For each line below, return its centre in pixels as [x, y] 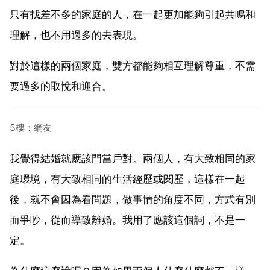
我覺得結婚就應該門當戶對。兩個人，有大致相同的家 [133, 158]
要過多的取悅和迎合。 [61, 86]
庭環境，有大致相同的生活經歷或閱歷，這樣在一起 [127, 179]
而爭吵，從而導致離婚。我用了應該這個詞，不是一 [127, 220]
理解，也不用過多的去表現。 [76, 35]
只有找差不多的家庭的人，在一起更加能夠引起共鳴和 [133, 14]
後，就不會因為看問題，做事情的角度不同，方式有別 [133, 199]
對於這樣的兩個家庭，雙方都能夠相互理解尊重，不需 [133, 65]
